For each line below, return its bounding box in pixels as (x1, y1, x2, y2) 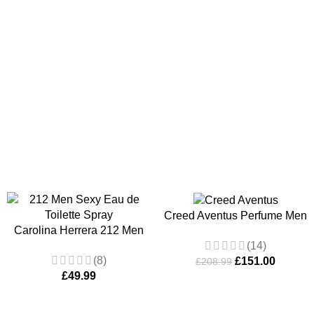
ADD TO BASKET (142, 14, 212, 25)
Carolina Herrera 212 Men (13, 224, 144, 237)
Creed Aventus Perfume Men (164, 210, 307, 222)
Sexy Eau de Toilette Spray (11, 240, 146, 252)
